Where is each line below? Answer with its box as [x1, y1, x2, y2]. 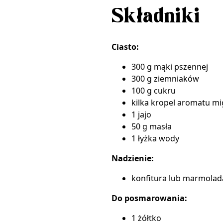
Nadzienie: [111, 153, 154, 164]
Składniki [111, 5, 200, 29]
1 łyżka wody [131, 133, 179, 144]
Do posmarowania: [111, 193, 187, 204]
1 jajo [131, 109, 151, 120]
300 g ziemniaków [131, 73, 199, 84]
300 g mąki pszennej [131, 61, 208, 72]
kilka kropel [131, 97, 177, 108]
